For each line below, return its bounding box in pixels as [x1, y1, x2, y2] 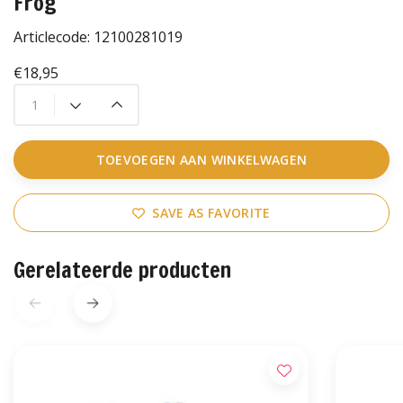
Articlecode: [13, 27, 94, 48]
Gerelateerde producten [13, 255, 231, 286]
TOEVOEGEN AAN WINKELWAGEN [95, 151, 308, 169]
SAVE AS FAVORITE [152, 204, 271, 222]
